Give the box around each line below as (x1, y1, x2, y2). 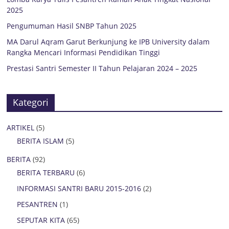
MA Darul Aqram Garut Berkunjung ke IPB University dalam (7, 37, 210, 47)
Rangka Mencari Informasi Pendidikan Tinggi (7, 48, 161, 57)
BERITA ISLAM (17, 136, 64, 146)
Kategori (13, 96, 49, 108)
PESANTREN (17, 199, 58, 209)
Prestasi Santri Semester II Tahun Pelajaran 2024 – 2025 (7, 63, 198, 73)
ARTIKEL (7, 123, 35, 132)
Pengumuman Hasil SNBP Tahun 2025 (7, 21, 137, 31)
